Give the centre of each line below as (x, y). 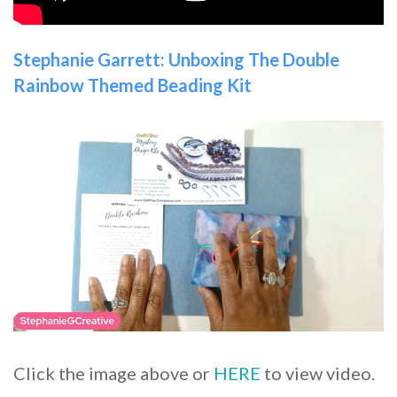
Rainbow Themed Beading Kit (132, 86)
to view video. (318, 373)
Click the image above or (113, 373)
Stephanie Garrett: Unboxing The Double (176, 60)
